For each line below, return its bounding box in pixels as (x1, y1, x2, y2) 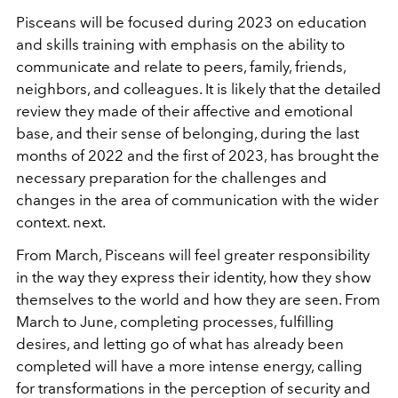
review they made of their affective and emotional (16, 101, 353, 120)
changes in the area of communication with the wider (16, 190, 378, 209)
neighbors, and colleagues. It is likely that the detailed (16, 79, 381, 98)
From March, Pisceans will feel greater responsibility (16, 245, 370, 264)
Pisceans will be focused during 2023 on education (16, 12, 367, 31)
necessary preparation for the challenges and (16, 168, 327, 187)
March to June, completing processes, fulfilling (16, 312, 334, 330)
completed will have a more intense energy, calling (16, 356, 362, 375)
